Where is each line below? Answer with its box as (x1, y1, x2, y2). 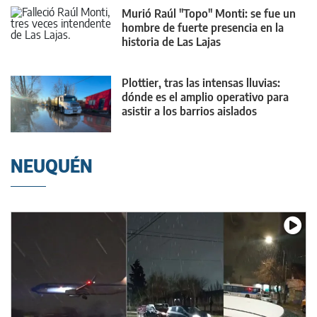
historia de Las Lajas (122, 35, 221, 50)
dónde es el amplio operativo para (122, 89, 289, 104)
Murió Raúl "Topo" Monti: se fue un (122, 6, 296, 21)
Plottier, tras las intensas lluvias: (122, 75, 280, 90)
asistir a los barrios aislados (122, 103, 257, 118)
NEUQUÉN (11, 155, 93, 177)
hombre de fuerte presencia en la (122, 21, 284, 35)
